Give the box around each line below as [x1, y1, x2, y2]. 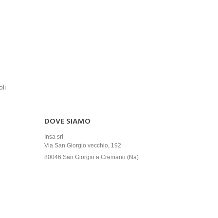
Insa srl [44, 133, 63, 140]
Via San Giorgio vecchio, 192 [44, 142, 121, 149]
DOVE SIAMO [44, 115, 91, 128]
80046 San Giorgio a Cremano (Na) [44, 154, 139, 161]
